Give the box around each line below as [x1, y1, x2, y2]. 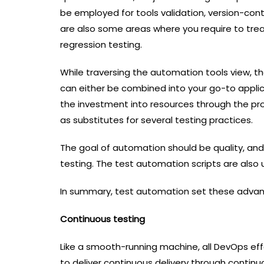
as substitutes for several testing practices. [60, 114, 255, 127]
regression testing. [60, 38, 147, 51]
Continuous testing [60, 213, 147, 226]
